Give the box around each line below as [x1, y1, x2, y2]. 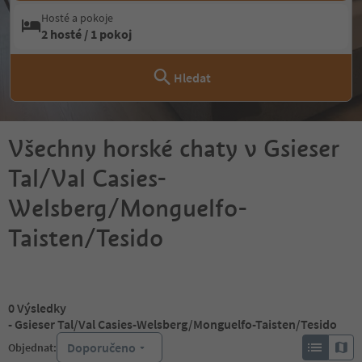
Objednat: [8, 340, 57, 355]
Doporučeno [67, 339, 136, 356]
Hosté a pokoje [41, 11, 113, 25]
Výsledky [17, 300, 66, 316]
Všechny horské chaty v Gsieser [8, 133, 339, 163]
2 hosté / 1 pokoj [41, 26, 132, 42]
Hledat [174, 69, 211, 86]
